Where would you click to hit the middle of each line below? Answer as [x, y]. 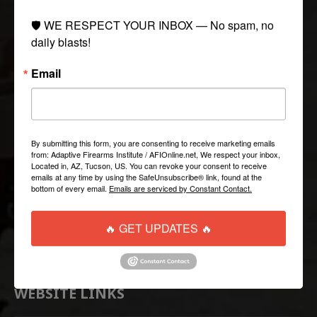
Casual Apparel [48, 118]
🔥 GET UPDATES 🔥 [166, 228]
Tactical [32, 76]
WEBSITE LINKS [69, 293]
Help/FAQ [36, 217]
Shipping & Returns [58, 238]
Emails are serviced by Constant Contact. [180, 188]
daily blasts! [61, 42]
